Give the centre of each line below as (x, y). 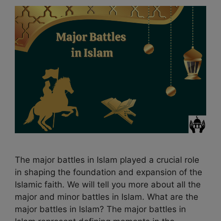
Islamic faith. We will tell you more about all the (108, 184)
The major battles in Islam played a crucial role (107, 160)
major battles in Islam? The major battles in (100, 209)
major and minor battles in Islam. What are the (107, 197)
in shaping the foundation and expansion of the (109, 172)
